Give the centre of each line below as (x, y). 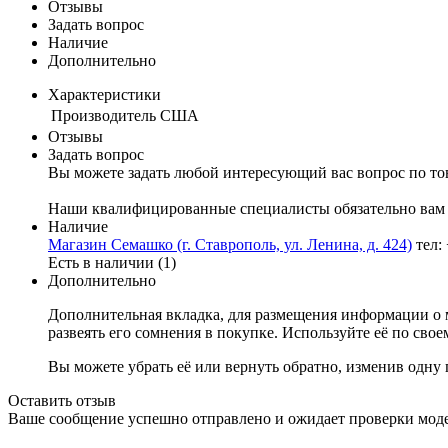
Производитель (103, 115)
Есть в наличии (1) (112, 262)
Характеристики (104, 94)
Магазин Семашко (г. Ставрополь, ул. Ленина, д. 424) (230, 244)
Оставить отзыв (62, 400)
